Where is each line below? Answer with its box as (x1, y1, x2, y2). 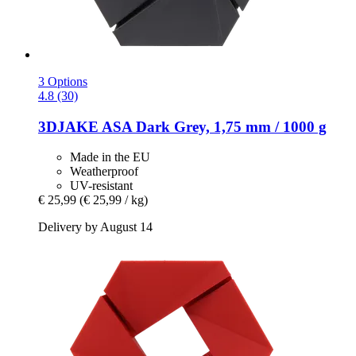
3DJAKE (38, 118, 99, 135)
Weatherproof (70, 164, 138, 179)
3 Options (38, 74, 87, 88)
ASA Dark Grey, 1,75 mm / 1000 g (99, 118, 327, 135)
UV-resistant (70, 179, 133, 193)
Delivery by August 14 (38, 220, 153, 234)
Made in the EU (70, 150, 150, 164)
